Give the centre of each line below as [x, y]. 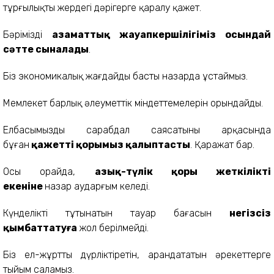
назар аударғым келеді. [97, 186]
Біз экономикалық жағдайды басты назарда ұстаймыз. [125, 76]
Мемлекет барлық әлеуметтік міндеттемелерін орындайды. [133, 103]
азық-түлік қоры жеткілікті [183, 171]
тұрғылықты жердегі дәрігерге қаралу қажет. [102, 7]
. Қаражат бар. [222, 144]
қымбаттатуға [40, 228]
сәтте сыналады [46, 49]
